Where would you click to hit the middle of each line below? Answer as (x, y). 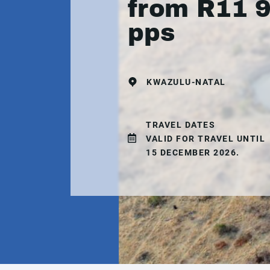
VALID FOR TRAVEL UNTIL (206, 138)
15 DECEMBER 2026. (193, 152)
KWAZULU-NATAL (186, 82)
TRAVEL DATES (181, 124)
